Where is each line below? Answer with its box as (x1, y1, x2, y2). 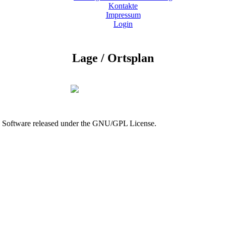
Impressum (105, 11, 141, 20)
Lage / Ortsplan (72, 51, 154, 65)
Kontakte (108, 2, 138, 11)
